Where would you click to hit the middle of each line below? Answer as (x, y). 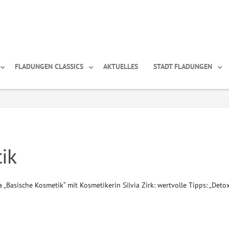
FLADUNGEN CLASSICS (49, 66)
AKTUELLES (121, 66)
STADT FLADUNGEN (183, 66)
